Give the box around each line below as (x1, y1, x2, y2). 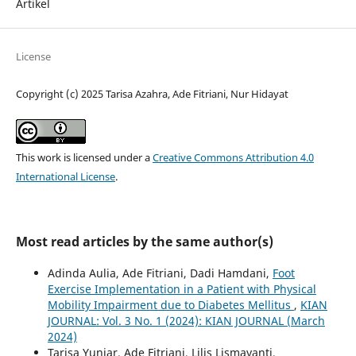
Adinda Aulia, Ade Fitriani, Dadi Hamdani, (47, 265, 273, 281)
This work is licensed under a (15, 150, 153, 165)
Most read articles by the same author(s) (15, 233, 273, 251)
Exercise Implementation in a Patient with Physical (47, 281, 316, 297)
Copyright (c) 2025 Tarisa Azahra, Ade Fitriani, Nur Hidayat (15, 87, 288, 102)
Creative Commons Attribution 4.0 (152, 150, 314, 165)
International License (15, 169, 115, 184)
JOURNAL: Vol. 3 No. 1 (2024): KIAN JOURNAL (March (47, 313, 325, 329)
